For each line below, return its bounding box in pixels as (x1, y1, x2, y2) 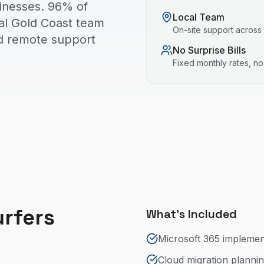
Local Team (173, 11, 225, 23)
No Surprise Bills (173, 44, 246, 56)
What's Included (146, 206, 237, 222)
